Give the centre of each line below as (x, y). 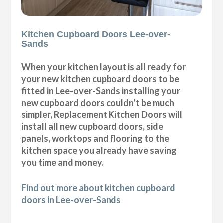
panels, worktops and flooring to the (96, 138)
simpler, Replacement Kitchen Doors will (102, 114)
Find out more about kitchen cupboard (99, 187)
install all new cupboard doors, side (93, 126)
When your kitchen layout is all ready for (104, 66)
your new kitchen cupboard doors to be (101, 78)
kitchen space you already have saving (99, 150)
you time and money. (63, 162)
